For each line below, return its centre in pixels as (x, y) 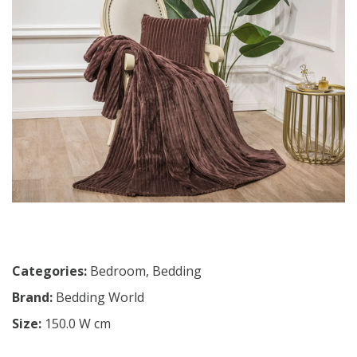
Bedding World (100, 297)
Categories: (49, 271)
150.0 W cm (78, 324)
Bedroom (118, 271)
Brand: (34, 297)
